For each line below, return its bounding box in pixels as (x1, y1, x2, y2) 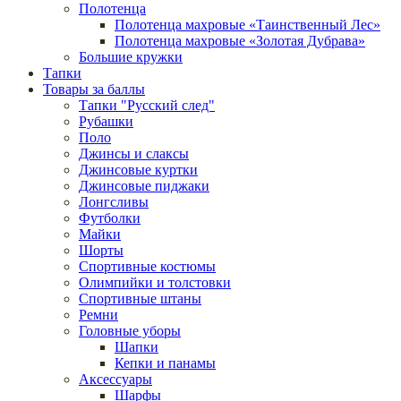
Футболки (79, 209, 141, 226)
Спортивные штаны (79, 290, 201, 306)
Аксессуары (79, 371, 152, 387)
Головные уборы (79, 322, 181, 338)
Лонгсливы (79, 193, 149, 209)
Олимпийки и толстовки (79, 274, 231, 290)
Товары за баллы (43, 81, 145, 97)
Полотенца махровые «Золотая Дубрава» (115, 32, 365, 48)
